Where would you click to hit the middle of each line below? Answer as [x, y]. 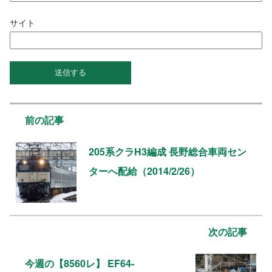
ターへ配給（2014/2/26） [144, 171]
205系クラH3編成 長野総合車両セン [168, 152]
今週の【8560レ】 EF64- [80, 263]
